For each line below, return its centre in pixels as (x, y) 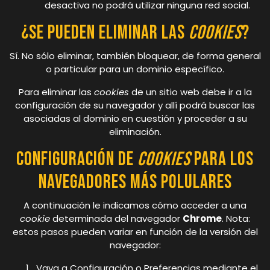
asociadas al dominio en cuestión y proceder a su (135, 118)
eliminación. (135, 131)
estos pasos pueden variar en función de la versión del (135, 231)
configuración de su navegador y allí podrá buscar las (135, 105)
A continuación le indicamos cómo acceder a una (135, 205)
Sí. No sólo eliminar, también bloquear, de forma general (135, 55)
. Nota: (236, 218)
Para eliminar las (56, 92)
